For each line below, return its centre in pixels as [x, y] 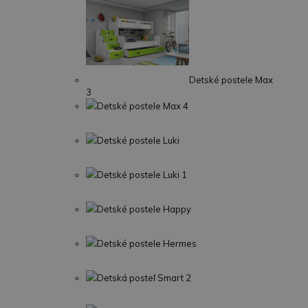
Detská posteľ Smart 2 [144, 278]
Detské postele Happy [144, 209]
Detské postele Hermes [147, 243]
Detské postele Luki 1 [142, 175]
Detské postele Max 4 [143, 106]
